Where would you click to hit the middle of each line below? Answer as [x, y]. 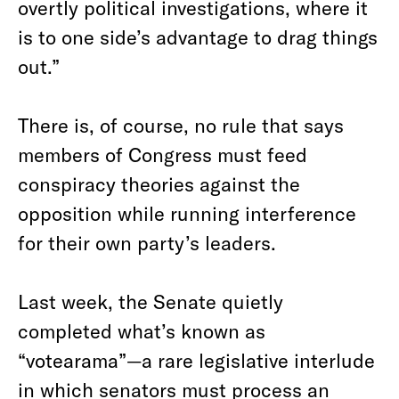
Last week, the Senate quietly [151, 301]
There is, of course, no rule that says [181, 125]
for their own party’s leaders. [147, 242]
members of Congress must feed [163, 154]
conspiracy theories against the [159, 183]
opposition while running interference [187, 213]
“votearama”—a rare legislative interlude [196, 360]
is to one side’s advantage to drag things [198, 37]
